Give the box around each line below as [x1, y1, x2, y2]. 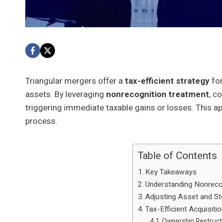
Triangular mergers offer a [25, 74, 125, 87]
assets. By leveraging [25, 88, 106, 101]
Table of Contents [138, 148, 218, 164]
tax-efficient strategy [125, 74, 210, 87]
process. [25, 114, 57, 127]
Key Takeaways [145, 166, 197, 177]
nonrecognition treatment [106, 88, 209, 101]
